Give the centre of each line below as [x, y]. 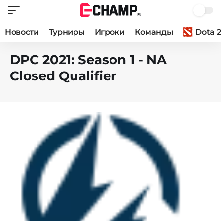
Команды [154, 32]
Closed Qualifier [63, 76]
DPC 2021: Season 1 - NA [88, 60]
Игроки [110, 32]
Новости [22, 32]
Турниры [67, 32]
